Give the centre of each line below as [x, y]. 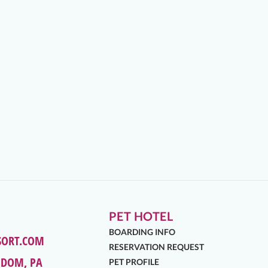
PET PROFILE [134, 262]
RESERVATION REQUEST [156, 247]
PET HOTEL [141, 216]
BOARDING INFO [142, 232]
